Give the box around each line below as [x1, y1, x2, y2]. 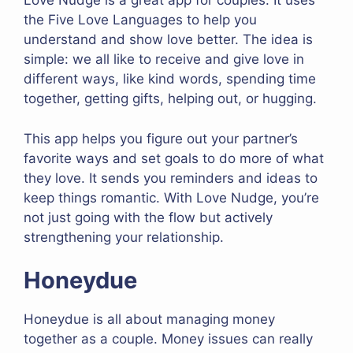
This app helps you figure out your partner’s [24, 130, 298, 147]
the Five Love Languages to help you [24, 12, 257, 28]
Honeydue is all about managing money [24, 311, 275, 328]
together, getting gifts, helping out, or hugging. [24, 91, 317, 107]
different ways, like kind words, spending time [24, 71, 316, 87]
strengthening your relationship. [24, 229, 224, 245]
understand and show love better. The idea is [24, 32, 313, 48]
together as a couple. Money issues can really [24, 331, 313, 347]
